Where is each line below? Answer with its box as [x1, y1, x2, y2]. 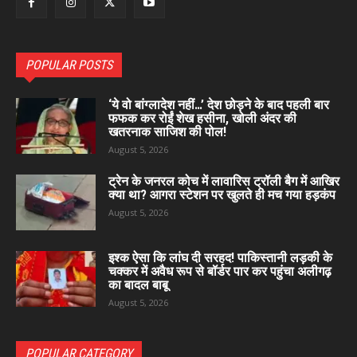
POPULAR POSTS [25, 57, 112, 73]
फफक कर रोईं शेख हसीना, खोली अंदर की [108, 111, 296, 127]
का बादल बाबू [108, 277, 168, 293]
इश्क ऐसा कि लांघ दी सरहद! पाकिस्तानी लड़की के [108, 250, 332, 266]
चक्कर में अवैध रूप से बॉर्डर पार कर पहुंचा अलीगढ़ [108, 264, 331, 280]
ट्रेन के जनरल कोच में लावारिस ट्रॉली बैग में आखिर [108, 174, 339, 190]
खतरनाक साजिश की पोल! [108, 124, 226, 140]
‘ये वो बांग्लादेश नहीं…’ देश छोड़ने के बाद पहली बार [108, 97, 329, 113]
